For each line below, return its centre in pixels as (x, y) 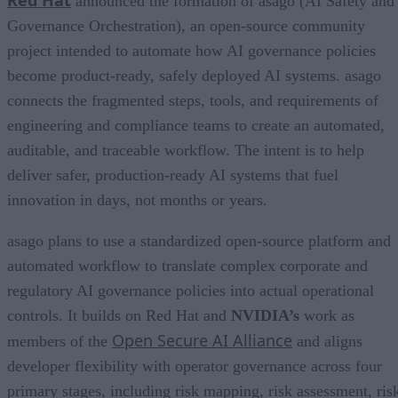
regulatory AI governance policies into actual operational (191, 291)
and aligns (327, 342)
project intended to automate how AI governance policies (191, 51)
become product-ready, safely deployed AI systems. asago (194, 76)
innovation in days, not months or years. (137, 200)
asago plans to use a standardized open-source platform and (199, 241)
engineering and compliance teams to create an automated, (196, 126)
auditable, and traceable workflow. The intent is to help (186, 151)
